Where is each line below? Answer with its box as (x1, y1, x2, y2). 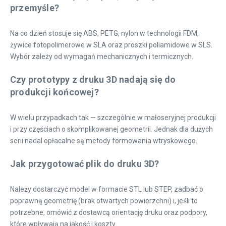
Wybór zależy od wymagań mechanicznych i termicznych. (10, 52, 193, 61)
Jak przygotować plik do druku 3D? (10, 158, 159, 169)
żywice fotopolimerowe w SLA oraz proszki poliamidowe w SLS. (10, 41, 212, 49)
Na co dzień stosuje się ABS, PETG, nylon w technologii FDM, (10, 29, 199, 37)
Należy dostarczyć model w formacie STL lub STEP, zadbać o (10, 185, 203, 193)
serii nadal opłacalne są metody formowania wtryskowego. (10, 137, 197, 145)
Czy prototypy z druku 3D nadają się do (10, 74, 176, 85)
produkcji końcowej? (10, 87, 99, 97)
